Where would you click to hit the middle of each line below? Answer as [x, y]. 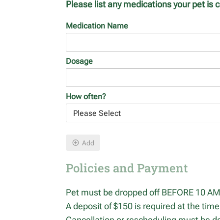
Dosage [80, 61]
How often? [86, 97]
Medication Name [97, 26]
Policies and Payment [127, 168]
